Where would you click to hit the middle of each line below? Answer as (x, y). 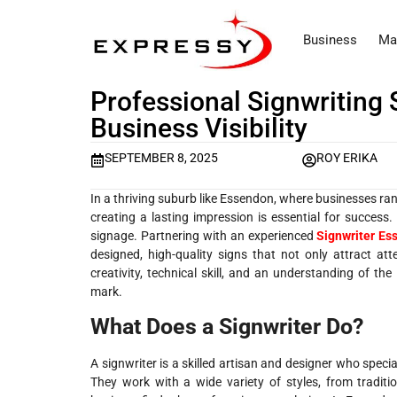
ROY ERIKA (347, 158)
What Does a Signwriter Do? (227, 327)
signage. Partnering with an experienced (204, 235)
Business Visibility (199, 128)
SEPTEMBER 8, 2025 (161, 158)
